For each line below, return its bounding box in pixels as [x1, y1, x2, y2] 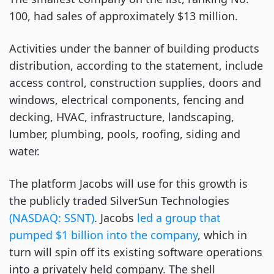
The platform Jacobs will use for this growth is [9, 176, 248, 191]
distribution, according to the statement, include [9, 58, 263, 73]
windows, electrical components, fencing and [9, 92, 244, 107]
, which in [198, 228, 247, 242]
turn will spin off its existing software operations [9, 245, 262, 259]
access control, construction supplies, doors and [9, 75, 261, 90]
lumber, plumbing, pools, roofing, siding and [9, 127, 240, 141]
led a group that [137, 210, 221, 225]
